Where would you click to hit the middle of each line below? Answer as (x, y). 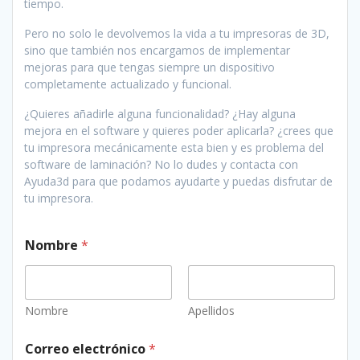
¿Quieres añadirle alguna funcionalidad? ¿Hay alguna (160, 114)
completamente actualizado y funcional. (128, 84)
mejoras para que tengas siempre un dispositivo (149, 67)
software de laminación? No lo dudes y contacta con (161, 164)
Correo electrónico (87, 349)
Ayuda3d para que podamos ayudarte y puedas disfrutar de (178, 181)
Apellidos (211, 311)
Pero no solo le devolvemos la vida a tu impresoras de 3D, (177, 33)
